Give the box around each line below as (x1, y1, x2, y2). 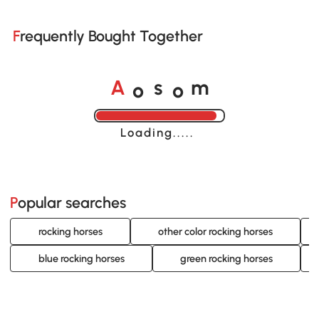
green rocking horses (179, 252, 273, 266)
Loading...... (120, 125, 199, 140)
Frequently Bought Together (19, 27, 203, 46)
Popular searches (18, 193, 127, 211)
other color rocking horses (157, 224, 273, 238)
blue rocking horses (38, 252, 125, 266)
